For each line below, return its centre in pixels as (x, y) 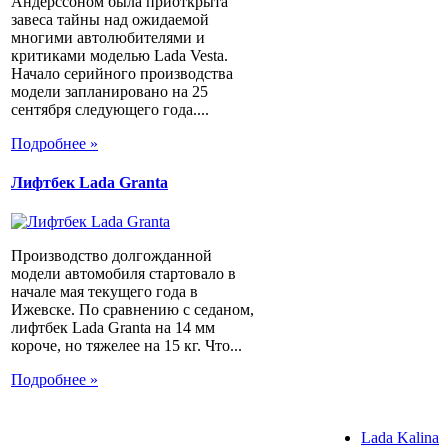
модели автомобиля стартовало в (123, 274)
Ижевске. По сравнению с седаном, (132, 310)
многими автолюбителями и (108, 37)
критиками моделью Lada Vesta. (119, 55)
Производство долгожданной (111, 256)
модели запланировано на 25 (109, 91)
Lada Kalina (400, 437)
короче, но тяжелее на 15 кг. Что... (126, 346)
